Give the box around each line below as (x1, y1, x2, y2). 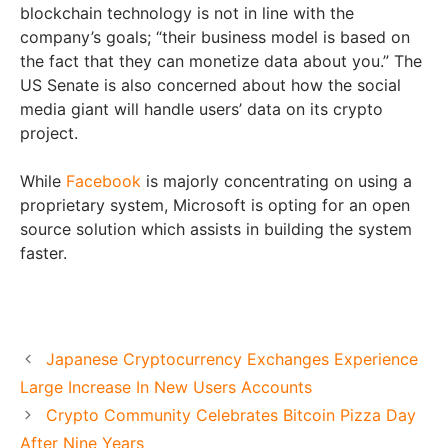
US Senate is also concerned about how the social (20, 75, 401, 96)
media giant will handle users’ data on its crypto (20, 99, 383, 120)
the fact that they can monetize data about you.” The (20, 51, 422, 72)
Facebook (66, 171, 141, 192)
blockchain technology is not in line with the (20, 3, 354, 24)
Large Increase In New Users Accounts (20, 377, 312, 398)
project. (20, 123, 78, 144)
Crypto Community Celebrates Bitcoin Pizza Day (45, 405, 416, 426)
